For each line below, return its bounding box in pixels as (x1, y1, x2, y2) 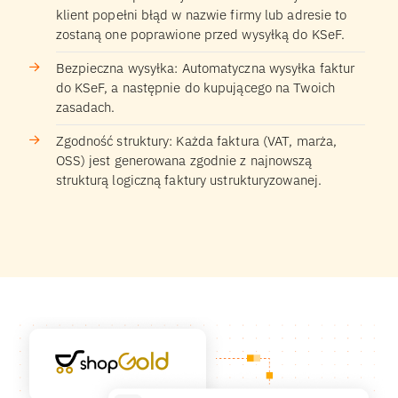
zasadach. (55, 99, 115, 116)
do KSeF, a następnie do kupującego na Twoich (55, 79, 335, 97)
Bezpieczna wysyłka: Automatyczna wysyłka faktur (55, 60, 355, 77)
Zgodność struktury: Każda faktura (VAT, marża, (55, 132, 338, 150)
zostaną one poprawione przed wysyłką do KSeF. (55, 26, 345, 44)
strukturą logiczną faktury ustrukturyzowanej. (55, 171, 322, 189)
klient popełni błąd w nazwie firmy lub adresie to (55, 6, 347, 24)
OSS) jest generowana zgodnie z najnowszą (55, 152, 313, 170)
